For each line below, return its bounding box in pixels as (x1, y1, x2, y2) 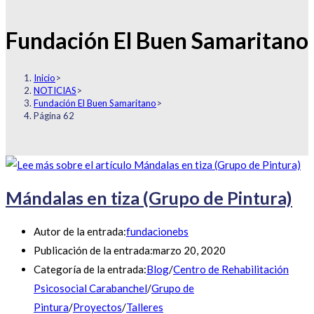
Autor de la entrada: (34, 225, 126, 238)
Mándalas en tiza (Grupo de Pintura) (6, 187, 292, 209)
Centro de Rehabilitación (173, 263, 289, 276)
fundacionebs (126, 225, 189, 238)
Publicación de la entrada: (34, 244, 153, 257)
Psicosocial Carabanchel (34, 282, 147, 295)
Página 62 (34, 109, 74, 121)
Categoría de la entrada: (34, 263, 146, 276)
